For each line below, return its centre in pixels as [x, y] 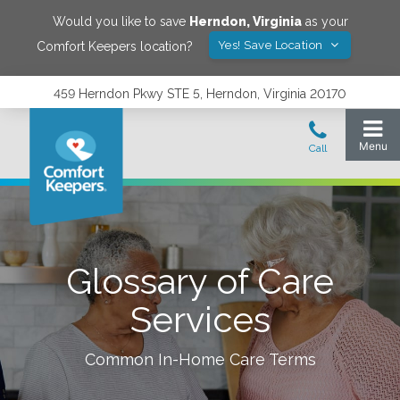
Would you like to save [121, 21]
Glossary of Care [200, 281]
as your [325, 21]
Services [200, 319]
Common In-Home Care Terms [200, 359]
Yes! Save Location [272, 45]
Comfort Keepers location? [114, 46]
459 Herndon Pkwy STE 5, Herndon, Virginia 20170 [200, 94]
